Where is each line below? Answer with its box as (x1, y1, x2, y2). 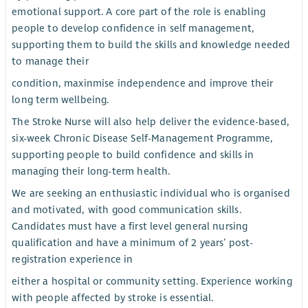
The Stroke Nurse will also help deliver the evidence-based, (12, 115, 289, 129)
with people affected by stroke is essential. (12, 291, 214, 305)
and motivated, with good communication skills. (12, 203, 241, 217)
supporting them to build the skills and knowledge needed (12, 38, 291, 51)
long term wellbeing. (12, 93, 109, 106)
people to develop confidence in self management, (12, 21, 255, 34)
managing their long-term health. (12, 165, 170, 178)
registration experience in (12, 253, 133, 266)
